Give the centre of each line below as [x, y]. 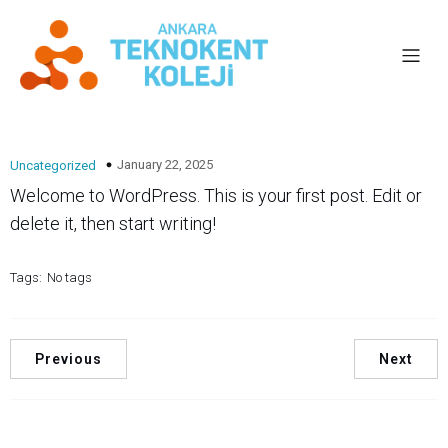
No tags [69, 277]
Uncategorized [53, 165]
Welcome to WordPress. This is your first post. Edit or [216, 195]
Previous [68, 359]
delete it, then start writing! [113, 223]
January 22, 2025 [165, 164]
